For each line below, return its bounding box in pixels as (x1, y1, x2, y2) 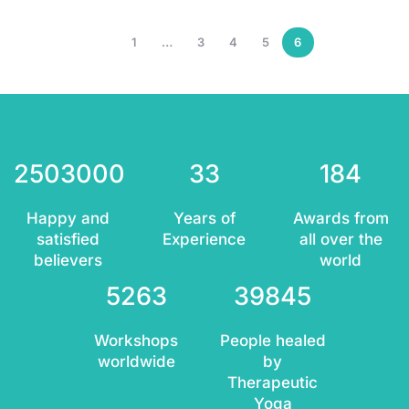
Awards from (292, 209, 389, 228)
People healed (219, 331, 326, 351)
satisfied (37, 230, 100, 249)
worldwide (97, 352, 175, 372)
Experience (163, 230, 246, 249)
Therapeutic (227, 373, 319, 393)
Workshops (94, 331, 179, 351)
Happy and (26, 209, 110, 228)
